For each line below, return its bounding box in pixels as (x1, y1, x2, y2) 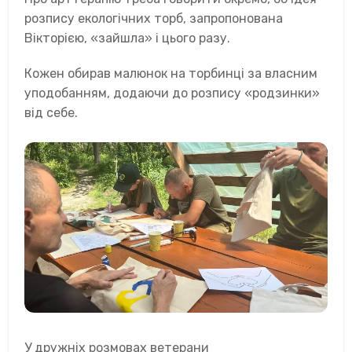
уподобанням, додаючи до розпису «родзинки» (24, 86, 320, 101)
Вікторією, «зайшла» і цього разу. (24, 31, 230, 46)
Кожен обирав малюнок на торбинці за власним (24, 66, 317, 82)
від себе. (24, 105, 78, 121)
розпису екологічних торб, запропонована (24, 11, 283, 27)
